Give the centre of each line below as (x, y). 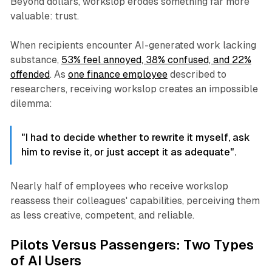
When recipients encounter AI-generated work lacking (133, 46)
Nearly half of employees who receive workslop (119, 186)
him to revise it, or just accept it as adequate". (128, 152)
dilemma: (31, 104)
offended (30, 75)
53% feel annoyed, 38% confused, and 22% (156, 60)
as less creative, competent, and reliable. (102, 216)
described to (197, 75)
